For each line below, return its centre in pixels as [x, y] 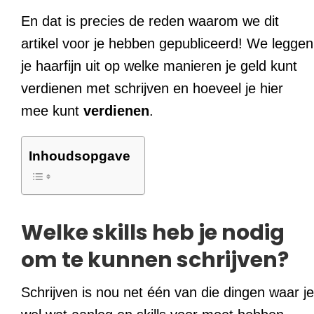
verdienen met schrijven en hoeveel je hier [152, 89]
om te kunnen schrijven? [155, 260]
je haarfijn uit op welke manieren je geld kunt [159, 66]
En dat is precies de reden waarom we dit [150, 21]
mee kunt [52, 111]
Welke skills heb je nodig [153, 233]
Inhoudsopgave [80, 156]
